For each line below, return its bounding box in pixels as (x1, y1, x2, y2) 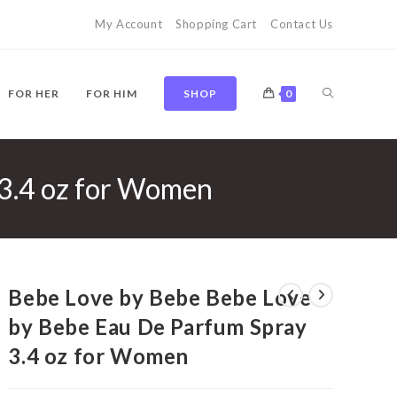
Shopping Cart (175, 17, 257, 31)
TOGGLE (322, 85, 373, 100)
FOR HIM (86, 87, 137, 100)
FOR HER (8, 87, 59, 100)
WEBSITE (322, 174, 377, 189)
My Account (95, 17, 163, 31)
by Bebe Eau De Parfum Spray (8, 314, 307, 339)
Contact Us (270, 17, 333, 31)
